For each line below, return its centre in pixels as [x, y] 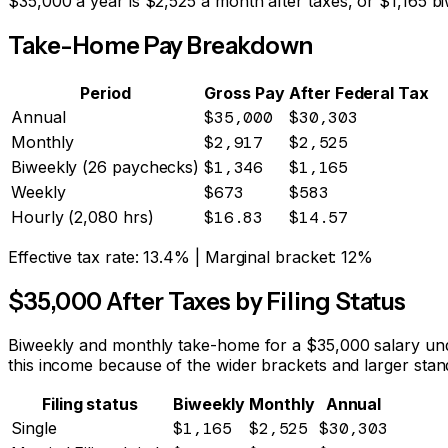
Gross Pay [244, 92]
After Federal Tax [359, 92]
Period [105, 92]
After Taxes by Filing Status [253, 301]
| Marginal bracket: [266, 256]
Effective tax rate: [76, 256]
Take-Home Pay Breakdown [160, 45]
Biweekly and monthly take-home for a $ [162, 345]
